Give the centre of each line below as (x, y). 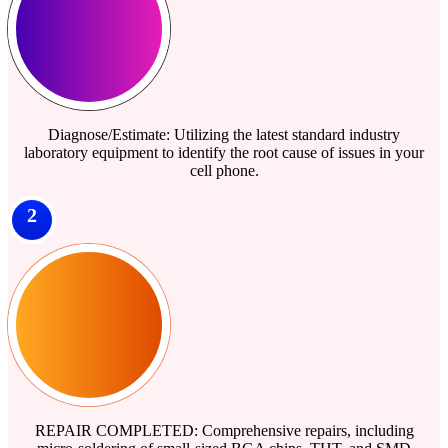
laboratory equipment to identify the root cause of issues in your (224, 152)
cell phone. (224, 170)
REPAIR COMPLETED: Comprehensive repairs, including (224, 430)
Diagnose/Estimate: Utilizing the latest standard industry (224, 134)
